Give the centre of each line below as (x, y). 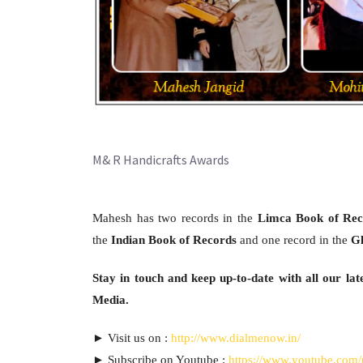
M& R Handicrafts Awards (161, 159)
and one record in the (294, 239)
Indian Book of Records (174, 239)
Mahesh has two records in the (175, 218)
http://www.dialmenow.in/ (236, 337)
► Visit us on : (132, 337)
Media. (111, 299)
